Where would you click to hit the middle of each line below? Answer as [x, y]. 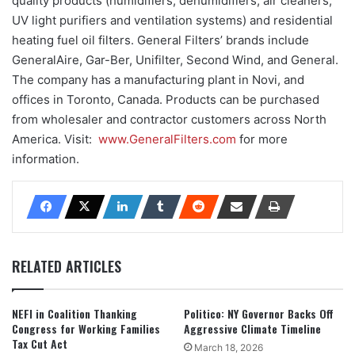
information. [46, 159]
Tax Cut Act [40, 344]
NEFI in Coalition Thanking [74, 314]
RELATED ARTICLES [67, 267]
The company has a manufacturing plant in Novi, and [158, 80]
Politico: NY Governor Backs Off [259, 314]
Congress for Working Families [86, 329]
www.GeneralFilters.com [167, 139]
